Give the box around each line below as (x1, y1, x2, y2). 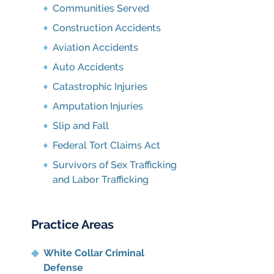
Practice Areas (31, 217, 114, 232)
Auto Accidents (53, 61, 124, 73)
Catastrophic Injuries (53, 81, 147, 92)
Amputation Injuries (53, 100, 143, 112)
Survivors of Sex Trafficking (53, 159, 177, 171)
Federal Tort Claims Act (53, 139, 160, 151)
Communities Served (53, 2, 149, 14)
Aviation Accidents (53, 42, 138, 53)
